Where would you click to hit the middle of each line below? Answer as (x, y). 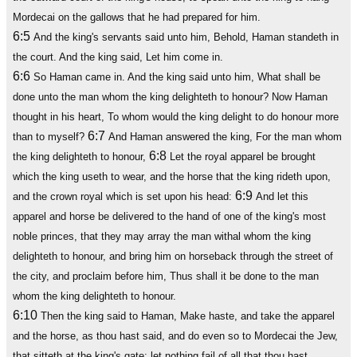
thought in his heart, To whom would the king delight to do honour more (176, 117)
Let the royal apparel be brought (243, 157)
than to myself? (50, 137)
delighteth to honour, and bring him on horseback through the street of (173, 256)
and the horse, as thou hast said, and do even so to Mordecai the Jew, (175, 336)
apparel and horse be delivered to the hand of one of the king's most (169, 216)
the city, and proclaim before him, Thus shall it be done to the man (166, 276)
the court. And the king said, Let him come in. (118, 57)
